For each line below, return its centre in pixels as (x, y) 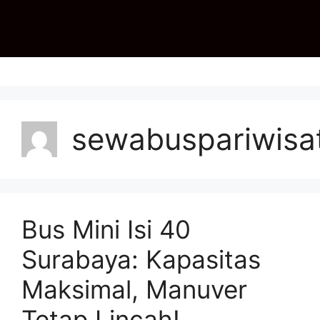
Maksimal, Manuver (134, 289)
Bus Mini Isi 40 (106, 229)
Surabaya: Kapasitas (141, 259)
